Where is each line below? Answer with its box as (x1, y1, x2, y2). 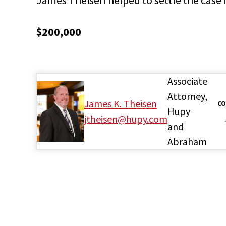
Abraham (167, 135, 207, 148)
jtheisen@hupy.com (84, 112, 167, 125)
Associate (167, 74, 207, 87)
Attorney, (167, 89, 207, 102)
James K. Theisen (84, 97, 157, 110)
